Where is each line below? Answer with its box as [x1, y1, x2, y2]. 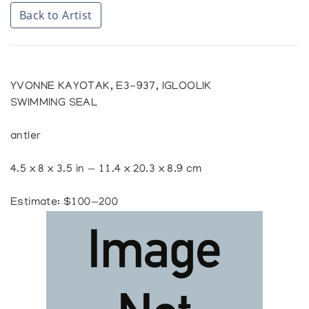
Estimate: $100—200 [10, 197, 119, 210]
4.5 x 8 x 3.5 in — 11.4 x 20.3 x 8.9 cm [10, 163, 202, 177]
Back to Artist [19, 8, 92, 23]
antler [10, 130, 41, 143]
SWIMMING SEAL [10, 97, 98, 110]
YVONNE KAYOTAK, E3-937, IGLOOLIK [10, 81, 212, 94]
